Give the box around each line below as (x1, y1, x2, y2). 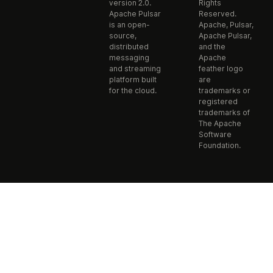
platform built (108, 75, 157, 84)
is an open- (108, 20, 150, 29)
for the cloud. (108, 86, 157, 95)
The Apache (198, 119, 241, 128)
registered (198, 97, 238, 106)
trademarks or (198, 86, 250, 95)
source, (108, 31, 136, 40)
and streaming (108, 64, 161, 73)
